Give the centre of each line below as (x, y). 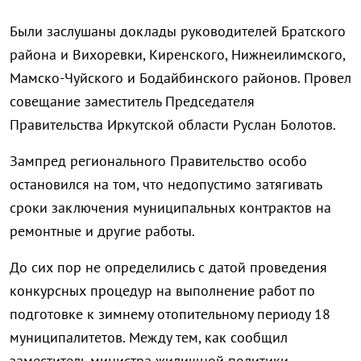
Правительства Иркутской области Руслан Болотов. (173, 125)
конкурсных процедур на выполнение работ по (162, 291)
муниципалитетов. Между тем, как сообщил (149, 338)
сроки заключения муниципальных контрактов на (170, 208)
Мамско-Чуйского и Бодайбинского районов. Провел (180, 78)
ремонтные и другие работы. (102, 231)
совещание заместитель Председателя (132, 102)
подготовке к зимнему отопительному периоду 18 (170, 314)
